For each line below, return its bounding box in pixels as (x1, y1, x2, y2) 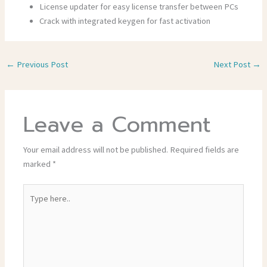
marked (23, 158, 53, 169)
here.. (23, 199, 44, 210)
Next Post (213, 58, 253, 70)
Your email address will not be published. (23, 144, 169, 155)
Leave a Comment (23, 108, 212, 141)
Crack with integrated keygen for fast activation (39, 15, 211, 26)
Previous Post (14, 58, 68, 70)
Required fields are (170, 144, 240, 155)
